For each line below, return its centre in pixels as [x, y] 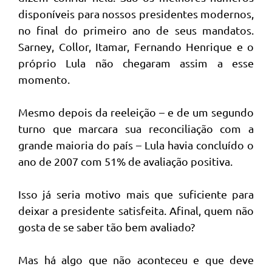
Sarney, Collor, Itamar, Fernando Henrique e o [136, 46]
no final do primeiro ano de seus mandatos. [136, 30]
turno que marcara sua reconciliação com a [136, 128]
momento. [44, 79]
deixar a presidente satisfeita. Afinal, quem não [136, 210]
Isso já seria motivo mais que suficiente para [136, 194]
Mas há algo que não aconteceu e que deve [136, 260]
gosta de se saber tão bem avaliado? [107, 227]
